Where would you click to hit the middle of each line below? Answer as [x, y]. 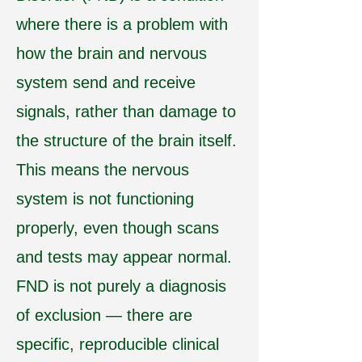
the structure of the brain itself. [126, 141]
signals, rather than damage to [126, 112]
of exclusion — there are [104, 315]
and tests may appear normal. [124, 257]
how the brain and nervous [112, 53]
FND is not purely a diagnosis [121, 286]
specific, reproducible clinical [118, 344]
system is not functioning [105, 199]
